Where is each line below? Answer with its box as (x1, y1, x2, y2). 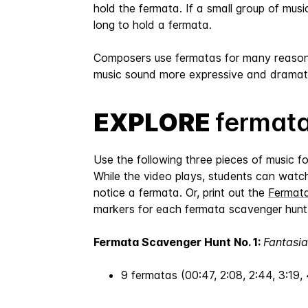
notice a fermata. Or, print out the (93, 186, 268, 199)
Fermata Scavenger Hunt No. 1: (93, 235, 263, 249)
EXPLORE (93, 107, 215, 137)
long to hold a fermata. (93, 18, 212, 32)
